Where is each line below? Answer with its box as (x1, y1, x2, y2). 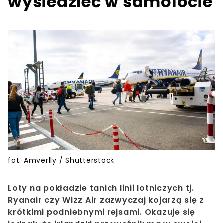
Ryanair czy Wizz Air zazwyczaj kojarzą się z (8, 194, 204, 206)
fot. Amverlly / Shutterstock (8, 155, 114, 166)
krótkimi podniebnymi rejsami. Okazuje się (8, 206, 195, 218)
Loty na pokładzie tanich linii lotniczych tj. (8, 182, 194, 194)
